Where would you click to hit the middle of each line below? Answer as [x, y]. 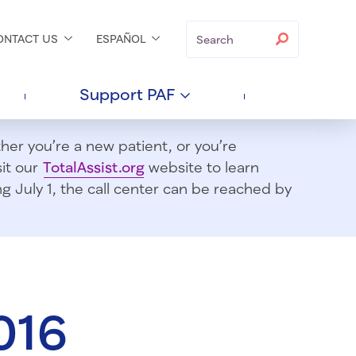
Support [113, 94]
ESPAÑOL [122, 39]
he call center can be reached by [179, 189]
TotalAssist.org [94, 167]
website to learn [202, 167]
